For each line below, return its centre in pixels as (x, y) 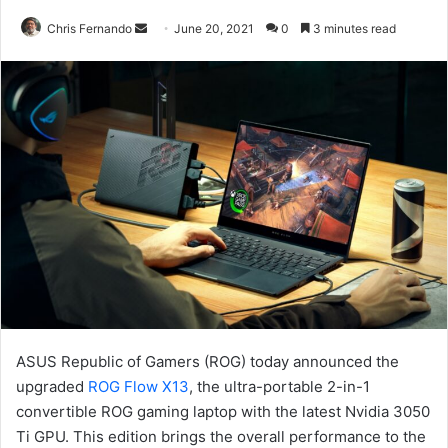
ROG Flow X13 (138, 387)
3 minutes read (353, 28)
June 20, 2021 (214, 28)
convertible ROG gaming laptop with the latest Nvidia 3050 (223, 412)
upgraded (52, 387)
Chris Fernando (89, 28)
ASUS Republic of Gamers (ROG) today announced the (207, 362)
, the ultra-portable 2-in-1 (279, 387)
